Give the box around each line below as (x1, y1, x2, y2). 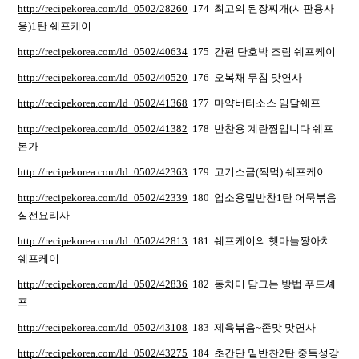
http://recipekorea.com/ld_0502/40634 (18, 46, 188, 58)
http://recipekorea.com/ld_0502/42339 (18, 192, 188, 204)
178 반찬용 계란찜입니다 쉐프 (188, 123, 333, 135)
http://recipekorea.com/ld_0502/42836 (18, 278, 188, 290)
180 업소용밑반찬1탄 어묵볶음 (188, 192, 337, 204)
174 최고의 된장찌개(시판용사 (188, 2, 334, 14)
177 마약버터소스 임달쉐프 (188, 97, 321, 109)
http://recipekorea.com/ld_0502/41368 (18, 97, 188, 109)
